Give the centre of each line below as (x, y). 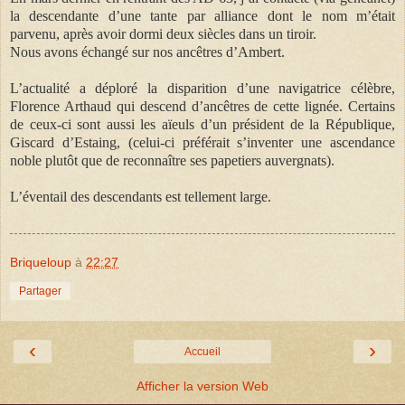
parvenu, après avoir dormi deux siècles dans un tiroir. (165, 33)
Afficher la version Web (202, 386)
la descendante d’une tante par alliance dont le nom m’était (202, 15)
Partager (40, 291)
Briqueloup (41, 262)
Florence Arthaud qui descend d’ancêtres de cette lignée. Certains (202, 106)
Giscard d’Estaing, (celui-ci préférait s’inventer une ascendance (202, 142)
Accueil (202, 351)
